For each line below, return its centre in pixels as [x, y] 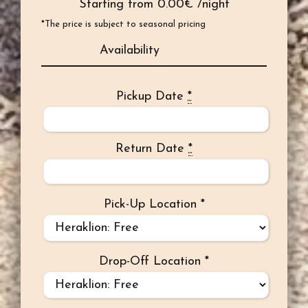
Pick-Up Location [152, 204]
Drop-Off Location [152, 261]
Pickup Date [150, 96]
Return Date [150, 148]
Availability [130, 50]
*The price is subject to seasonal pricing [123, 24]
